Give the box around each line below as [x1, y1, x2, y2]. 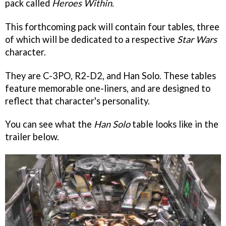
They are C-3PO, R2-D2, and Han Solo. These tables [5, 70, 216, 81]
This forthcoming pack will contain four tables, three [5, 21, 219, 32]
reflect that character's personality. [5, 95, 150, 106]
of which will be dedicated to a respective [5, 33, 177, 45]
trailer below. [5, 131, 59, 143]
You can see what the [5, 119, 94, 130]
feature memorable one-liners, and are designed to [5, 82, 210, 94]
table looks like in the [130, 119, 218, 130]
